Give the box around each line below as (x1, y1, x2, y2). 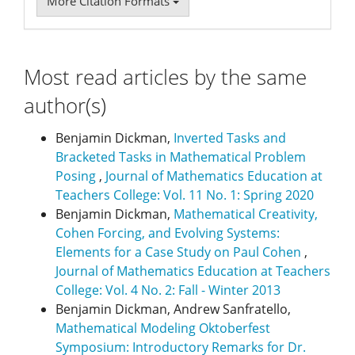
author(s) (24, 91, 106, 120)
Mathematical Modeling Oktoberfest (55, 319, 270, 337)
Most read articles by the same (24, 63, 307, 91)
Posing (55, 166, 99, 185)
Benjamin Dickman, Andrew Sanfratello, (55, 300, 291, 318)
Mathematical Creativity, (174, 204, 318, 223)
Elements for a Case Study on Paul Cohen (55, 242, 304, 261)
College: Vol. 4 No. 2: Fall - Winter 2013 (55, 281, 281, 299)
